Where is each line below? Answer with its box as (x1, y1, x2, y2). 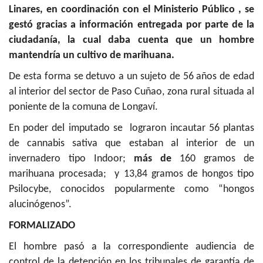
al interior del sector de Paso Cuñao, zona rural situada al (9, 86, 254, 98)
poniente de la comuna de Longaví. (9, 102, 158, 113)
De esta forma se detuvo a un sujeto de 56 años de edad (9, 71, 254, 83)
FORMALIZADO (9, 220, 75, 232)
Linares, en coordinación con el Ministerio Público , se (9, 4, 254, 16)
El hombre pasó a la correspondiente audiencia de (9, 241, 254, 253)
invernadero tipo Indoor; (9, 153, 134, 165)
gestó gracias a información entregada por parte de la (9, 19, 254, 31)
